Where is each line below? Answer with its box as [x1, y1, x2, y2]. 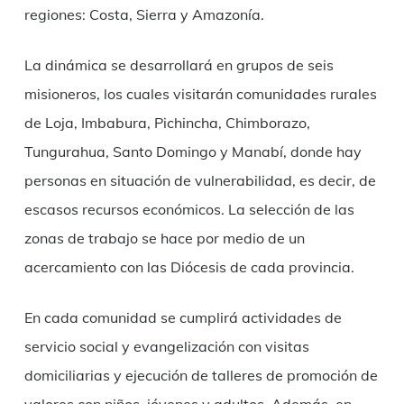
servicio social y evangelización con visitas [23, 336, 309, 355]
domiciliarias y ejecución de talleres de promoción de [23, 365, 378, 384]
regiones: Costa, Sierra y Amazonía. [23, 5, 264, 23]
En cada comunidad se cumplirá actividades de [23, 308, 342, 326]
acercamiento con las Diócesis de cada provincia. [23, 257, 354, 276]
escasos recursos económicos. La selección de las [23, 199, 354, 218]
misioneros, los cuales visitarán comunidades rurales [23, 84, 377, 103]
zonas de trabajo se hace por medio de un [23, 228, 305, 247]
